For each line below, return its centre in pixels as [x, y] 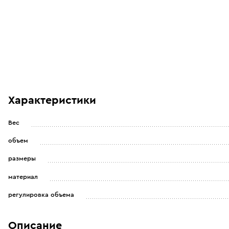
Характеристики [52, 100]
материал [23, 177]
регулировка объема [41, 194]
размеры [22, 159]
